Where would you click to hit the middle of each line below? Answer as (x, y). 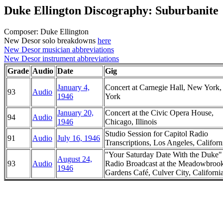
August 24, (75, 159)
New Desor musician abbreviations (59, 49)
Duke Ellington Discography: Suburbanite (111, 10)
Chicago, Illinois (131, 121)
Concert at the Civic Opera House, (159, 112)
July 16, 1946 (79, 138)
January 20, (75, 112)
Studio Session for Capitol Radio (157, 133)
